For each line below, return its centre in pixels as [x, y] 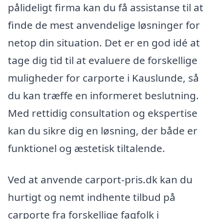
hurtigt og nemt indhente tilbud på [92, 197]
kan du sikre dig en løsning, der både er [103, 130]
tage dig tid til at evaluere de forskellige [103, 60]
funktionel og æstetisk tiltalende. [87, 148]
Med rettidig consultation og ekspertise [103, 113]
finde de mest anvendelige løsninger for [104, 25]
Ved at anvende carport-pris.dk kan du [100, 179]
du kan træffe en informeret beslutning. [103, 95]
